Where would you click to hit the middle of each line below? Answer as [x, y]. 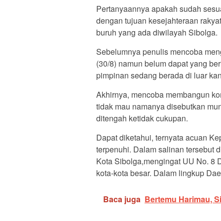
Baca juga [122, 199]
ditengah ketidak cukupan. [142, 118]
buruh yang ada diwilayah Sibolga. [157, 33]
